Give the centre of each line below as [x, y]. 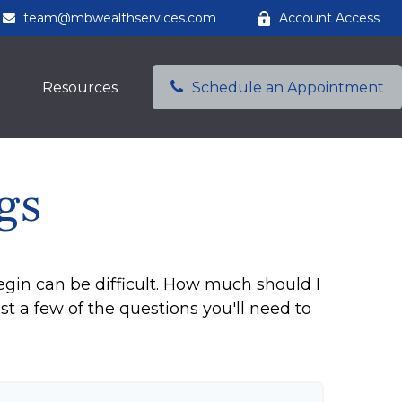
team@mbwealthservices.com [120, 18]
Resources [80, 88]
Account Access [329, 18]
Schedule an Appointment [288, 88]
